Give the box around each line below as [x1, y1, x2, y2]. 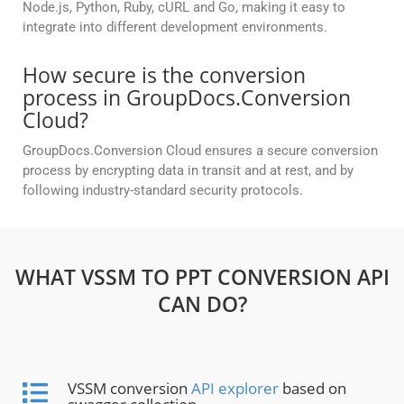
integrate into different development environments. [23, 19, 327, 36]
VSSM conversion [68, 378, 191, 399]
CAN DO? [157, 289, 247, 319]
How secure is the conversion [23, 60, 306, 90]
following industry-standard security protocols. [23, 182, 303, 199]
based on [279, 378, 346, 399]
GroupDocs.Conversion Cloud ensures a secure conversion [23, 142, 378, 160]
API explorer [191, 378, 279, 399]
